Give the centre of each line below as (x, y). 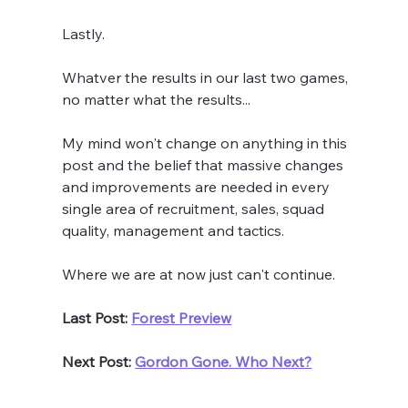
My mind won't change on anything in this (207, 143)
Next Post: (99, 362)
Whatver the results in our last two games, (207, 78)
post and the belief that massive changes (205, 165)
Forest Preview (182, 318)
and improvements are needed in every (198, 187)
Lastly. (86, 34)
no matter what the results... (157, 100)
